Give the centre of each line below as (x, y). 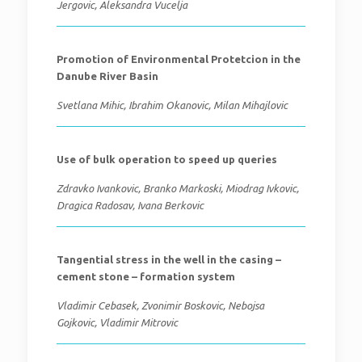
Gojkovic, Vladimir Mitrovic (117, 322)
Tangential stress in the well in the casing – (168, 259)
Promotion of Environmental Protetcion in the (178, 59)
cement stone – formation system (145, 276)
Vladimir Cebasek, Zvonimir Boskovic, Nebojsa (160, 305)
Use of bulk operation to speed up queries (166, 159)
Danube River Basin (107, 76)
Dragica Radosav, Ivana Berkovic (130, 205)
